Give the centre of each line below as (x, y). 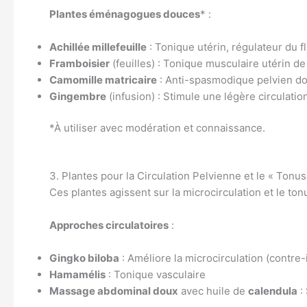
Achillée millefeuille (98, 47)
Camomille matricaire (103, 79)
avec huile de (213, 291)
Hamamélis (77, 274)
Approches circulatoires (109, 225)
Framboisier (79, 63)
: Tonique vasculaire (156, 274)
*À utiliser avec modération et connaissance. (157, 128)
